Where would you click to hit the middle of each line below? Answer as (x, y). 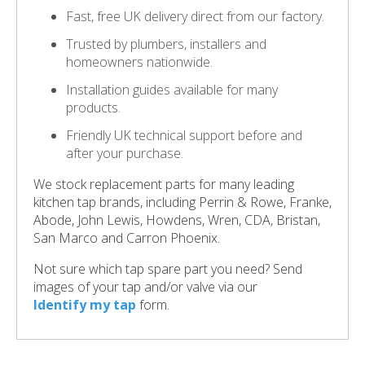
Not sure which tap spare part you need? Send (168, 268)
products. (93, 107)
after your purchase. (125, 153)
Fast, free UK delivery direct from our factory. (195, 16)
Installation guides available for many (172, 89)
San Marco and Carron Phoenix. (127, 237)
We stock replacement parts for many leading (164, 184)
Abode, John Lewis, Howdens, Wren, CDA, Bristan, (177, 220)
